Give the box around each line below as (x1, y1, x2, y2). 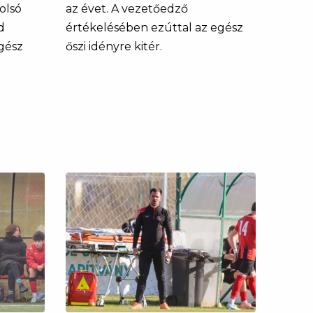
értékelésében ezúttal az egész (65, 20, 243, 34)
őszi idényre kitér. (65, 39, 162, 53)
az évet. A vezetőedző (65, 1, 188, 15)
